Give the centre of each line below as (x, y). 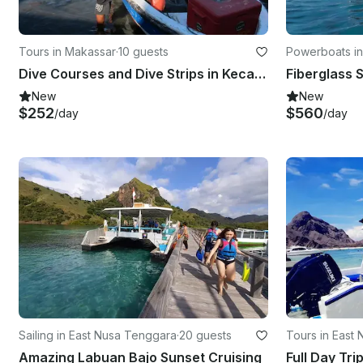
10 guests (143, 51)
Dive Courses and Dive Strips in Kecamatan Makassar (260, 73)
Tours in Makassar (67, 51)
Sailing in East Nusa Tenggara (98, 335)
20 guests (205, 335)
